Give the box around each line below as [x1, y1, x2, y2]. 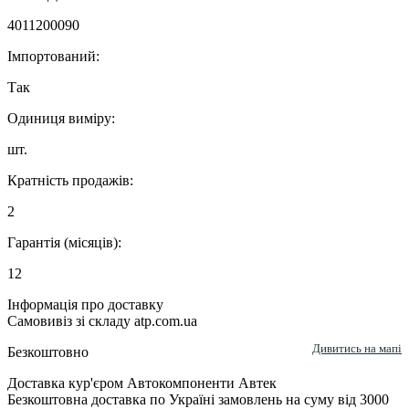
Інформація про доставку [7, 297, 163, 313]
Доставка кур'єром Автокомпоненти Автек [7, 375, 277, 392]
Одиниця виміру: [7, 110, 115, 127]
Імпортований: [7, 48, 100, 65]
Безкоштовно [7, 344, 89, 361]
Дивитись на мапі [312, 341, 402, 356]
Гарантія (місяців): [7, 235, 121, 251]
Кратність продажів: [7, 173, 133, 189]
